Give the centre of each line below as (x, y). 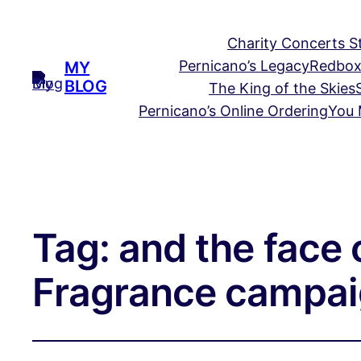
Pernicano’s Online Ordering (233, 111)
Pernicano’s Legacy (244, 66)
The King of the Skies (282, 88)
